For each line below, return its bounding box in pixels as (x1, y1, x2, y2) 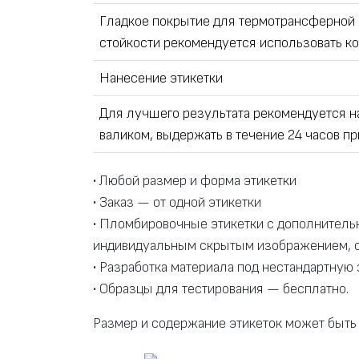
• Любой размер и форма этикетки (93, 172, 296, 190)
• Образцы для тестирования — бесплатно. (93, 280, 349, 298)
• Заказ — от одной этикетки (93, 194, 261, 212)
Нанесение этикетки (99, 70, 223, 87)
